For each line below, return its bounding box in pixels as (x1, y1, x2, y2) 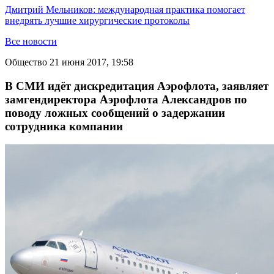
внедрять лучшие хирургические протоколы (5, 15, 190, 26)
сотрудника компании (5, 119, 123, 133)
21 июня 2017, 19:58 (50, 57, 133, 67)
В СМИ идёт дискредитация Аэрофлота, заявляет (5, 79, 268, 92)
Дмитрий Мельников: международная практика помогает (5, 4, 245, 15)
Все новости (5, 36, 57, 46)
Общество (5, 57, 47, 67)
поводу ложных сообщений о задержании (5, 106, 225, 119)
